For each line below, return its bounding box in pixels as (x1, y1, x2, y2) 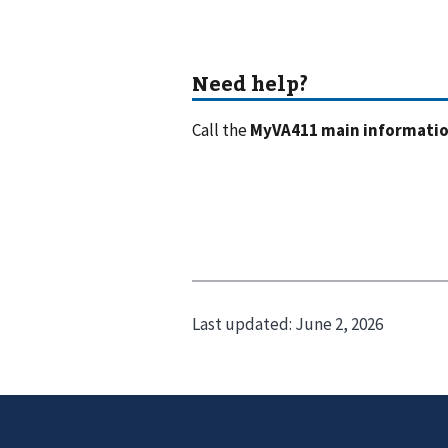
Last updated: (192, 312, 295, 335)
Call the (192, 119, 250, 142)
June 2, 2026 (295, 312, 383, 335)
